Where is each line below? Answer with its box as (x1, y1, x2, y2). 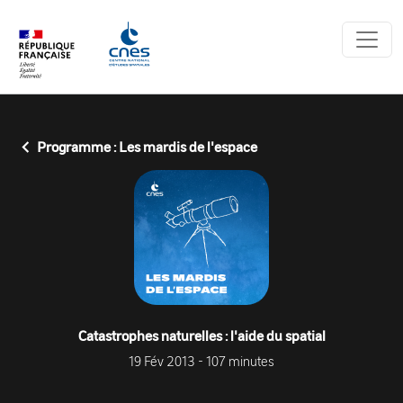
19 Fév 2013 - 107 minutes (129, 352, 274, 371)
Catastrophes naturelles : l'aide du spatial (77, 327, 326, 345)
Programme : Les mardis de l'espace (34, 138, 257, 156)
